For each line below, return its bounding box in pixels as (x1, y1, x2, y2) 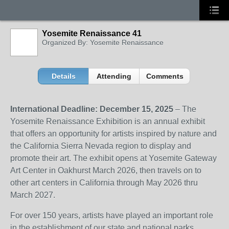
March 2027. (10, 191, 55, 199)
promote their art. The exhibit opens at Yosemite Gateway (10, 154, 217, 163)
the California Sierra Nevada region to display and (10, 142, 191, 150)
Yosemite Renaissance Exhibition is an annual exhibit (10, 117, 205, 126)
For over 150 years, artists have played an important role (10, 211, 213, 220)
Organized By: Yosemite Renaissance (42, 38, 164, 47)
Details (51, 72, 76, 80)
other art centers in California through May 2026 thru (10, 178, 198, 187)
